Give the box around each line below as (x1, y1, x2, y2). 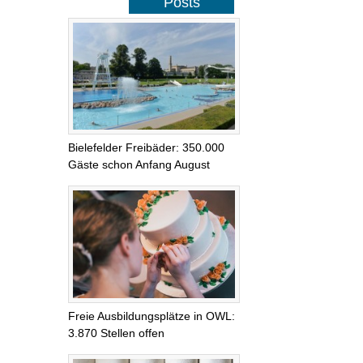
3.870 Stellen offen (68, 326, 164, 340)
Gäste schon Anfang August (68, 158, 210, 172)
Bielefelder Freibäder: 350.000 (68, 141, 224, 155)
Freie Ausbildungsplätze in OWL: (68, 309, 235, 322)
